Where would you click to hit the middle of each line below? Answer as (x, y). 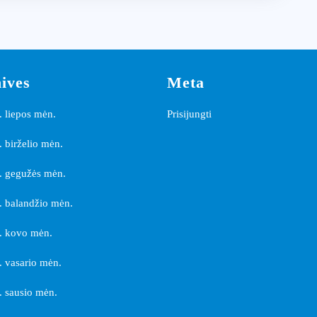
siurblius (171, 25)
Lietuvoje (174, 51)
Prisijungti (189, 114)
